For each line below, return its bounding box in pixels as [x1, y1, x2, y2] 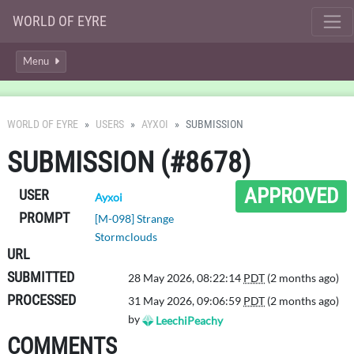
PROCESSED [7, 292, 76, 308]
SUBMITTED [7, 269, 74, 285]
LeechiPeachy [153, 313, 224, 327]
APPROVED [244, 183, 339, 209]
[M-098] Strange [95, 212, 175, 225]
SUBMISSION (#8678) [7, 146, 250, 179]
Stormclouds [95, 230, 158, 243]
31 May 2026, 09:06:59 [128, 294, 244, 307]
